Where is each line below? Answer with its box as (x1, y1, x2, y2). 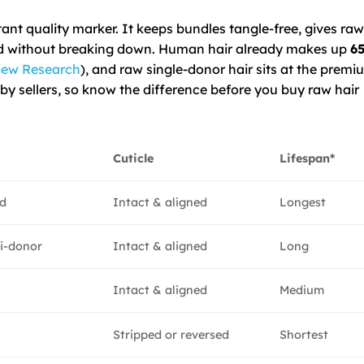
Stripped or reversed (113, 327, 230, 342)
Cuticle (113, 150, 154, 166)
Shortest (279, 327, 329, 342)
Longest (279, 194, 327, 210)
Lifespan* (279, 150, 336, 166)
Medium (279, 282, 325, 297)
